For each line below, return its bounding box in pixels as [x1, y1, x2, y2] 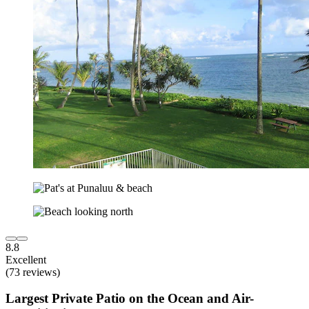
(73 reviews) [6, 266, 60, 278]
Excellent [6, 253, 46, 266]
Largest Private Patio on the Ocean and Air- [6, 291, 254, 306]
